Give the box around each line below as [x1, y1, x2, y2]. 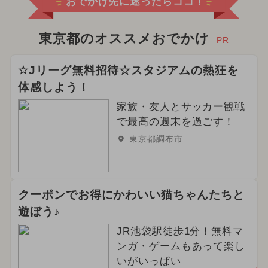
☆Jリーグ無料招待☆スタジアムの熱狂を [17, 64, 239, 77]
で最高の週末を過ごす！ [116, 116, 235, 128]
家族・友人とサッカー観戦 [116, 101, 246, 113]
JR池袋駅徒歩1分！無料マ [116, 226, 244, 237]
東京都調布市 [129, 134, 183, 144]
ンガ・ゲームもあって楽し [116, 240, 246, 252]
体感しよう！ [17, 81, 90, 94]
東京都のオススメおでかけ [39, 32, 209, 47]
